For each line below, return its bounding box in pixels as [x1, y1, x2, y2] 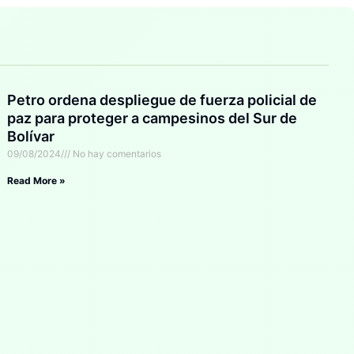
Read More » [7, 175, 66, 187]
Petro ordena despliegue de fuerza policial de [7, 92, 318, 109]
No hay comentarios [70, 148, 162, 160]
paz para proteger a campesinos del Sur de [7, 110, 298, 127]
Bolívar [7, 128, 55, 145]
